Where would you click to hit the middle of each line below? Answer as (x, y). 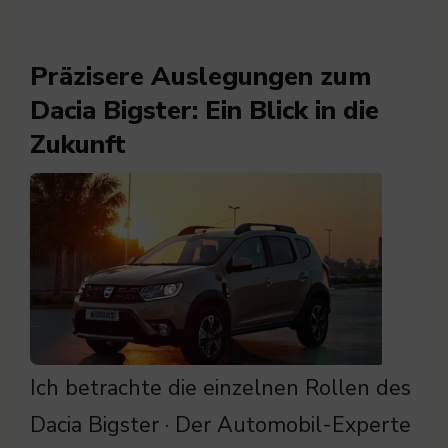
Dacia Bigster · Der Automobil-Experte (220, 424)
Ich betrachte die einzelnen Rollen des (220, 387)
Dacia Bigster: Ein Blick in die (204, 110)
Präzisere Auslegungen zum (200, 76)
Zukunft (78, 144)
